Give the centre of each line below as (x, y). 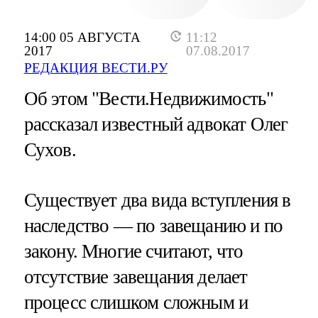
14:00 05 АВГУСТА (82, 38)
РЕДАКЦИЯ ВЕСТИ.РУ (95, 67)
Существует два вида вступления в (157, 201)
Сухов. (50, 149)
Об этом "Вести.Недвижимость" (148, 98)
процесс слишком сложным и (136, 303)
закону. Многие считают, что (133, 252)
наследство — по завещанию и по (153, 226)
